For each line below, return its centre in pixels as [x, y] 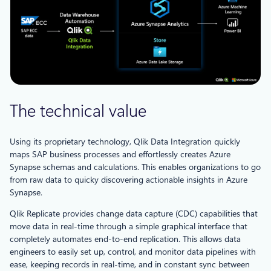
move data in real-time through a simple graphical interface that [129, 226]
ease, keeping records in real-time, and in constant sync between [130, 264]
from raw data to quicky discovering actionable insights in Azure [129, 179]
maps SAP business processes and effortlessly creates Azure [120, 154]
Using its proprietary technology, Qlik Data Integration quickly [125, 141]
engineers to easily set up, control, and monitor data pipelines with [133, 251]
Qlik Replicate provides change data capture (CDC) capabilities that [134, 213]
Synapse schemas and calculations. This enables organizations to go [135, 167]
